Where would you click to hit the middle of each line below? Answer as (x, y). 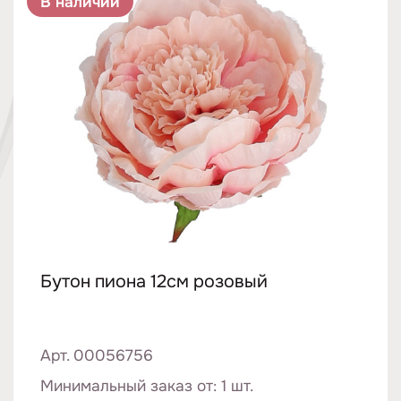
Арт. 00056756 (96, 356)
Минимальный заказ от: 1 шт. (146, 386)
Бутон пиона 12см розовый (154, 281)
